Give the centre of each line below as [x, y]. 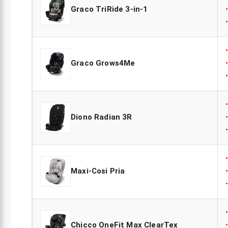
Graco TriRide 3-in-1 [109, 9]
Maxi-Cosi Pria [98, 171]
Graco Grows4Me [103, 63]
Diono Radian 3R [102, 117]
